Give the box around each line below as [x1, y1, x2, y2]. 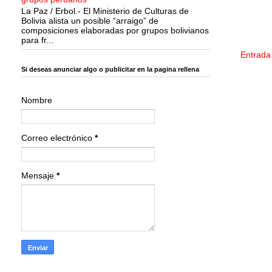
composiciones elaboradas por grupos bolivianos [21, 25, 209, 35]
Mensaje [21, 170, 56, 180]
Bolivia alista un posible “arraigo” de [21, 15, 158, 25]
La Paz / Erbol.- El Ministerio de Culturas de [21, 5, 189, 16]
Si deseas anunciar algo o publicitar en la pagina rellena [21, 66, 199, 73]
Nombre [21, 95, 52, 105]
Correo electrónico [21, 132, 95, 143]
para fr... [21, 35, 53, 45]
